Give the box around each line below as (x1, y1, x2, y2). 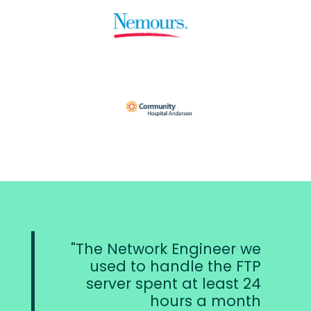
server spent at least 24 (86, 274, 261, 294)
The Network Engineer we (76, 239, 261, 260)
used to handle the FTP (90, 256, 261, 277)
